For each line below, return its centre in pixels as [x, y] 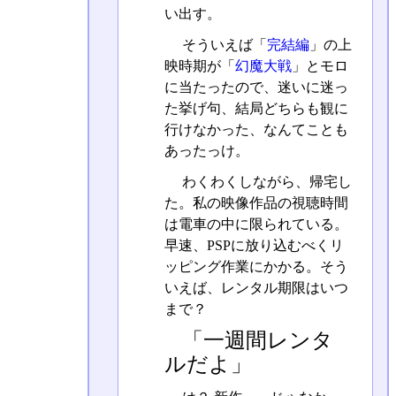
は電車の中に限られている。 [256, 224]
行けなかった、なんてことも [256, 129]
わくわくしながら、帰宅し [265, 181]
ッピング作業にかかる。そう [256, 266]
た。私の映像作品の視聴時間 [256, 202]
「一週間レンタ [257, 341]
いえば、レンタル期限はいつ [256, 287]
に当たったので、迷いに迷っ [256, 87]
